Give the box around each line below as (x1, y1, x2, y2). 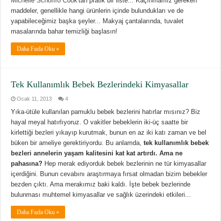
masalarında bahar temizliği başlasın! (11, 28, 118, 36)
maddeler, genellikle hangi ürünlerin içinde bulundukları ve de (11, 7, 184, 15)
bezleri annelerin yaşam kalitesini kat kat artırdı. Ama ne (11, 149, 183, 157)
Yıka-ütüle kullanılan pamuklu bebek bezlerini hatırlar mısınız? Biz (11, 108, 201, 116)
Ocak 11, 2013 (17, 96, 52, 102)
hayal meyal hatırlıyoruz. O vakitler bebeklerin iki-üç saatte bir (11, 118, 188, 126)
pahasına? (11, 160, 43, 168)
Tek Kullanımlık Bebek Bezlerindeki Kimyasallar (11, 79, 189, 90)
